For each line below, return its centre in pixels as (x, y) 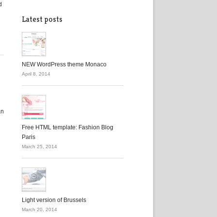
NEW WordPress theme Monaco (64, 64)
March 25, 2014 (39, 147)
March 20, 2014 (39, 209)
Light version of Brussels (54, 200)
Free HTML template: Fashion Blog (68, 127)
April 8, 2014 (36, 74)
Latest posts (42, 19)
